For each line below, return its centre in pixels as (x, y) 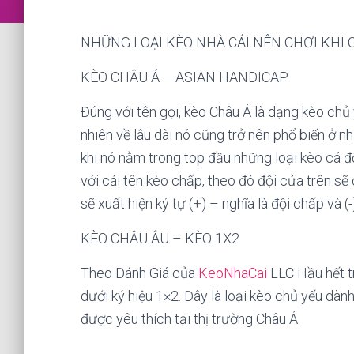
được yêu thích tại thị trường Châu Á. (190, 319)
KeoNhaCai (233, 273)
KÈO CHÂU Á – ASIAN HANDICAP (185, 77)
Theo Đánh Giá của (139, 273)
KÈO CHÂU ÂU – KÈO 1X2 (160, 238)
